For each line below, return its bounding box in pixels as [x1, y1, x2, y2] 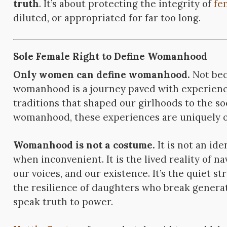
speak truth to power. [13, 196, 113, 208]
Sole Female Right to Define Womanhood [13, 50, 208, 62]
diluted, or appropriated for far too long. [13, 11, 201, 24]
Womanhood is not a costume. [13, 139, 156, 152]
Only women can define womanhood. [13, 68, 191, 81]
